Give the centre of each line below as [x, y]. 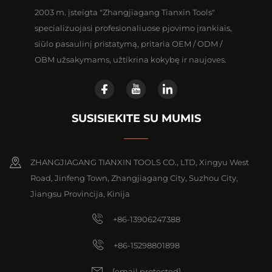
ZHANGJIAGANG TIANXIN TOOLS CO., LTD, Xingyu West [140, 162]
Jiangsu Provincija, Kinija [80, 193]
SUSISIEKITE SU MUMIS [136, 118]
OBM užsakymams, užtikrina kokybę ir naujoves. [130, 59]
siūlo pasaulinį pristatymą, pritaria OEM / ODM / [128, 43]
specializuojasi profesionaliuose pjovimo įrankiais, [133, 28]
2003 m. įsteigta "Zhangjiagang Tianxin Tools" [124, 12]
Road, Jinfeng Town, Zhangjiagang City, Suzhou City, [134, 178]
